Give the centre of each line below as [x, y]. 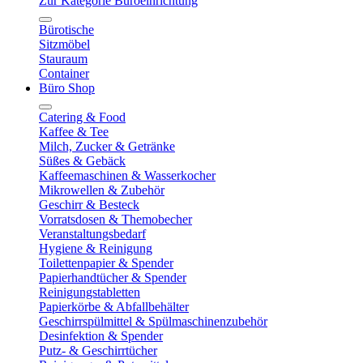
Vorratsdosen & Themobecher [115, 219]
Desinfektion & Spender [101, 336]
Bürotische [66, 30]
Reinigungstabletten [90, 292]
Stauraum [63, 59]
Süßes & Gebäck [82, 161]
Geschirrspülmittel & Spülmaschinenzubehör [153, 321]
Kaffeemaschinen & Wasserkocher [127, 175]
